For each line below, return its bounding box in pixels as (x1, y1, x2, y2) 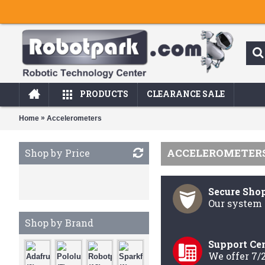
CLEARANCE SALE (147, 88, 225, 99)
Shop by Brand (25, 216, 93, 229)
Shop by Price (25, 147, 90, 159)
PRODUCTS (80, 88, 128, 99)
